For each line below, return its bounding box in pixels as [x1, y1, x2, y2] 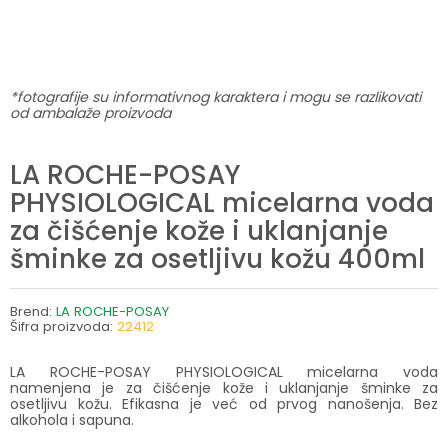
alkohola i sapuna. [10, 409, 134, 430]
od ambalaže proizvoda [10, 103, 171, 123]
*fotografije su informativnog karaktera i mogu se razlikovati [10, 87, 421, 107]
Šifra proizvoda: [10, 316, 117, 336]
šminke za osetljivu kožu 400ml [10, 239, 425, 277]
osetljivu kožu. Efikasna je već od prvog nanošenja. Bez [10, 393, 438, 414]
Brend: [10, 301, 56, 321]
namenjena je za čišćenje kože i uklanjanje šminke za [10, 377, 438, 398]
